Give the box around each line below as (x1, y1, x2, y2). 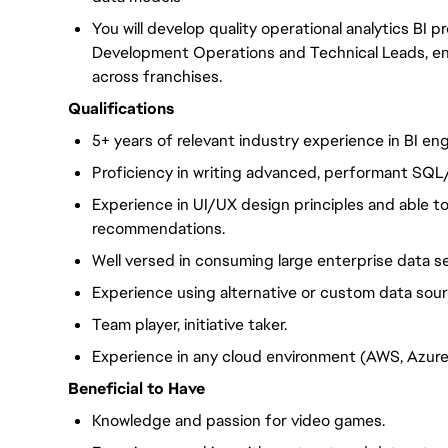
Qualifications (68, 98, 174, 119)
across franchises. (92, 66, 222, 87)
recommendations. (92, 218, 225, 239)
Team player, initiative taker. (92, 314, 287, 335)
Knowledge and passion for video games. (92, 410, 385, 431)
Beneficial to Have (68, 378, 205, 399)
